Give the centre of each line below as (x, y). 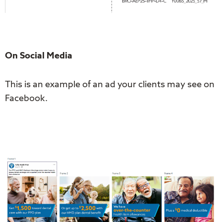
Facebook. (27, 99)
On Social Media (39, 56)
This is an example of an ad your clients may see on (110, 85)
